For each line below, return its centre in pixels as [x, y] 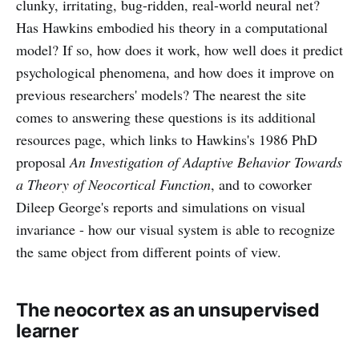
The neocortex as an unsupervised [168, 310]
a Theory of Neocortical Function [113, 184]
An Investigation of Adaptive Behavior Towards [206, 162]
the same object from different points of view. [149, 252]
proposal [43, 162]
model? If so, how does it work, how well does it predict [179, 50]
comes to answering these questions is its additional [166, 117]
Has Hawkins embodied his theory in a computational [172, 27]
